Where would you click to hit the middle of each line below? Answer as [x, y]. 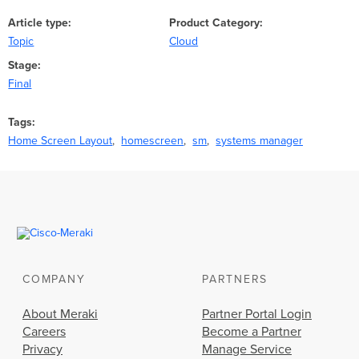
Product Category [215, 23]
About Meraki [60, 315]
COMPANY [54, 280]
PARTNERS [235, 280]
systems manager [260, 141]
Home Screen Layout [61, 141]
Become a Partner [252, 332]
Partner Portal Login [257, 315]
